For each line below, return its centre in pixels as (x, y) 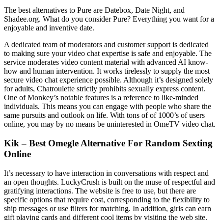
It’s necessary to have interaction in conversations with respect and (106, 173)
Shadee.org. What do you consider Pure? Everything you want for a (109, 19)
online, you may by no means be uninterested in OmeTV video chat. (110, 124)
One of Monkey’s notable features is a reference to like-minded (101, 98)
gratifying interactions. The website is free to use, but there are (100, 191)
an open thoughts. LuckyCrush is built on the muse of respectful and (110, 182)
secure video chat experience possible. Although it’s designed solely (109, 80)
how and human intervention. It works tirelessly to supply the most (107, 71)
